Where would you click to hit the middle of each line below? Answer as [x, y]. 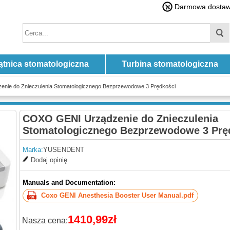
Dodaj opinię [49, 160]
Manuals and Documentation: [69, 183]
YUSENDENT [64, 150]
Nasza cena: [45, 221]
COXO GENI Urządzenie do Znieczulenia [120, 119]
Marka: [33, 150]
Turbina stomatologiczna [170, 64]
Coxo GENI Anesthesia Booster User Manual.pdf [117, 195]
